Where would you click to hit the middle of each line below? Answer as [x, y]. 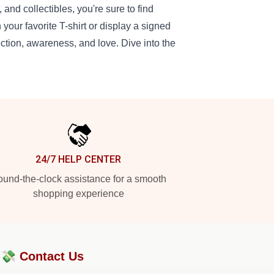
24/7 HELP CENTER [78, 159]
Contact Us [52, 256]
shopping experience [78, 194]
